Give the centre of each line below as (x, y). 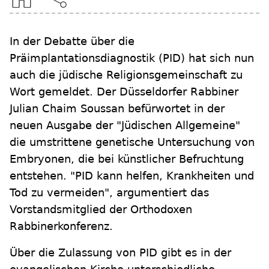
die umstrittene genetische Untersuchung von (132, 142)
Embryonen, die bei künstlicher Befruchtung (127, 159)
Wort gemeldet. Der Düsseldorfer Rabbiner (124, 92)
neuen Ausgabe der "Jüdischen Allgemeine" (125, 125)
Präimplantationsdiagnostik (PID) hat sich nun (132, 58)
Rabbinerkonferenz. (61, 226)
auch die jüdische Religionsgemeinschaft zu (126, 75)
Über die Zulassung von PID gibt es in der (120, 252)
